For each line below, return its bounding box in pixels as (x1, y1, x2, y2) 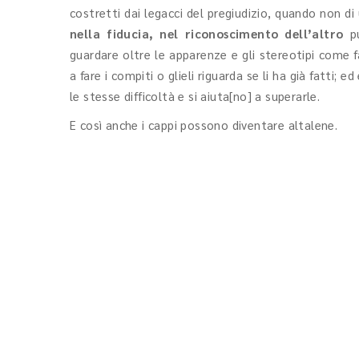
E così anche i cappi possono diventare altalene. (70, 117, 338, 132)
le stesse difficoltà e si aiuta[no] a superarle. (70, 88, 321, 103)
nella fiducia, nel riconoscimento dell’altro (70, 26, 350, 41)
